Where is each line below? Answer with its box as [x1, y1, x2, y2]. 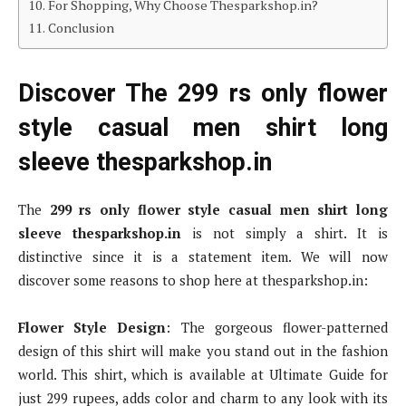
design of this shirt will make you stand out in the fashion [18, 342, 388, 361]
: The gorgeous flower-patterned [166, 318, 389, 337]
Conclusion [47, 19, 114, 37]
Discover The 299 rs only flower [18, 79, 388, 109]
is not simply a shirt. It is [180, 224, 388, 243]
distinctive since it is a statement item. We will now [18, 247, 388, 266]
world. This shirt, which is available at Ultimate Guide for [18, 365, 388, 384]
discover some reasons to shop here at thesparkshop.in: [18, 271, 368, 290]
